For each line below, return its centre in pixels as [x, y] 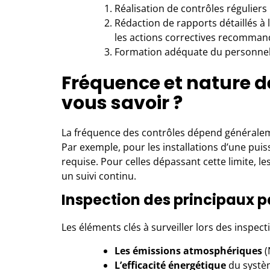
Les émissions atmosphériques [188, 251]
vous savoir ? [122, 103]
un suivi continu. [99, 176]
